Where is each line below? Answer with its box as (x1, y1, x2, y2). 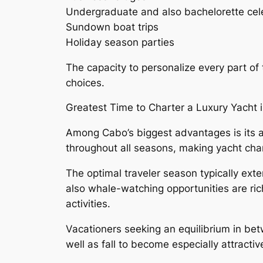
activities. (66, 197, 110, 210)
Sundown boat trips (66, 21, 159, 33)
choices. (66, 76, 104, 89)
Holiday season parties (66, 36, 174, 48)
